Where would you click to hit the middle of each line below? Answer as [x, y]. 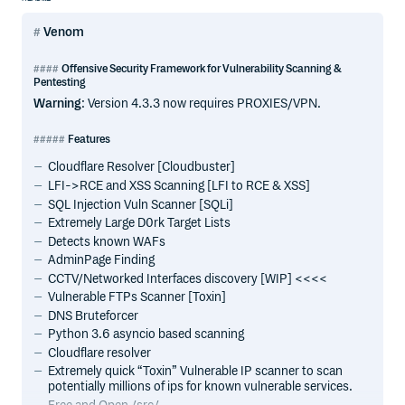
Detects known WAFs [107, 241]
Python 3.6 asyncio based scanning [146, 334]
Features [89, 140]
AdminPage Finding [102, 260]
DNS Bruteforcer [94, 316]
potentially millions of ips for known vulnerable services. [201, 387]
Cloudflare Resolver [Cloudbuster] [142, 167]
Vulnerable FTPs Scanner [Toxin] [137, 297]
